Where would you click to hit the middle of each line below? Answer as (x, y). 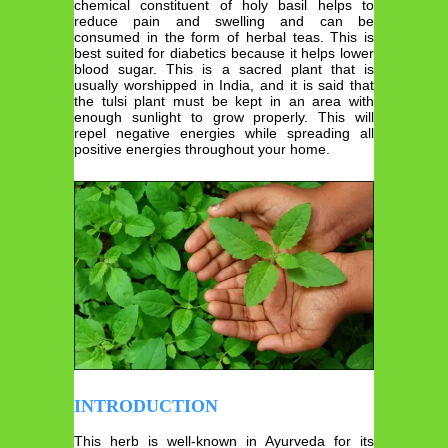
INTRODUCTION (146, 405)
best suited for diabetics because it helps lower (224, 52)
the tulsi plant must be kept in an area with (224, 100)
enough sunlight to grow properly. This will (224, 116)
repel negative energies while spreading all (224, 132)
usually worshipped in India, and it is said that (224, 84)
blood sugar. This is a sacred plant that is (224, 68)
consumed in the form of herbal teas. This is (224, 36)
